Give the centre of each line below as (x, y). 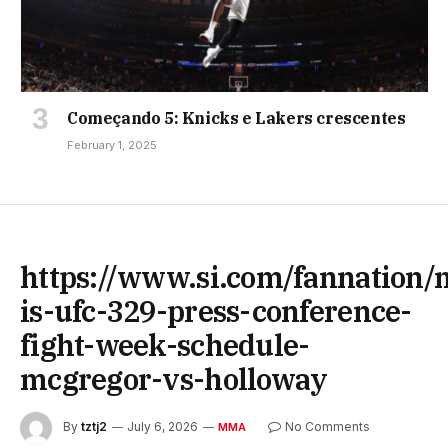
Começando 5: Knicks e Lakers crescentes (236, 117)
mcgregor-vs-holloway (174, 378)
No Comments (327, 427)
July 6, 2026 (162, 427)
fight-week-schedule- (165, 344)
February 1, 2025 (112, 144)
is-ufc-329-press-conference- (216, 310)
